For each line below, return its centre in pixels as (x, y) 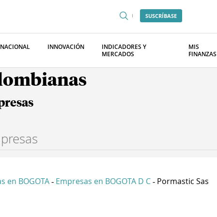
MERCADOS (118, 54)
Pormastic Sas (183, 181)
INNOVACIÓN (66, 47)
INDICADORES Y (124, 47)
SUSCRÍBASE (161, 16)
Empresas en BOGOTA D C (103, 181)
